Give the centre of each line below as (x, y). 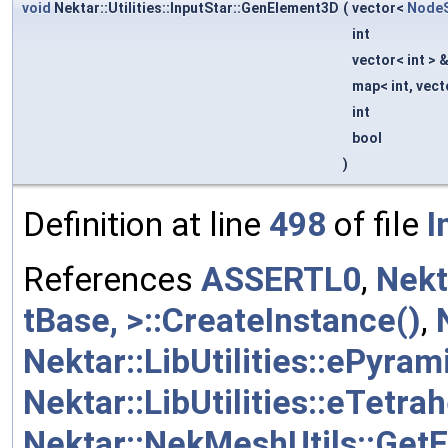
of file (376, 224)
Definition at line (146, 224)
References (112, 279)
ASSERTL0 (281, 279)
